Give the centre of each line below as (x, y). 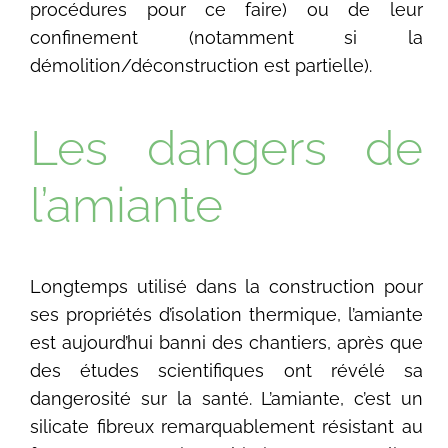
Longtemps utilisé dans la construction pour (226, 287)
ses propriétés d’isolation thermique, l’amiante (226, 315)
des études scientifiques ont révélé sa (226, 371)
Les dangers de (226, 147)
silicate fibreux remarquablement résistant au (226, 427)
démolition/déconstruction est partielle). (201, 65)
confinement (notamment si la (226, 37)
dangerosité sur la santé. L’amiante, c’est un (226, 399)
